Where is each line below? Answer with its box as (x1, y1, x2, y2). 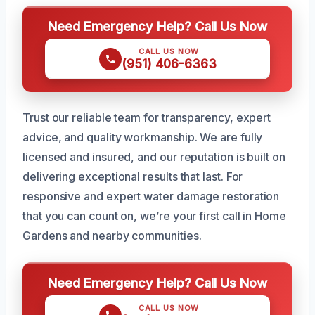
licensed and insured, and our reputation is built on (22, 149, 285, 164)
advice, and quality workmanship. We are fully (22, 129, 263, 144)
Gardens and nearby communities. (22, 228, 202, 243)
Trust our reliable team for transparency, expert (22, 110, 271, 124)
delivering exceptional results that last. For (22, 169, 243, 184)
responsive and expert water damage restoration (22, 188, 280, 203)
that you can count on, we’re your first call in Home (22, 208, 286, 223)
